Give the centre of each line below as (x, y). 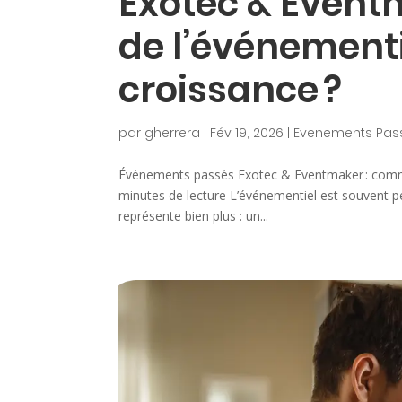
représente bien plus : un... (193, 216)
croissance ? (230, 90)
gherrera (172, 133)
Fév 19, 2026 (247, 133)
